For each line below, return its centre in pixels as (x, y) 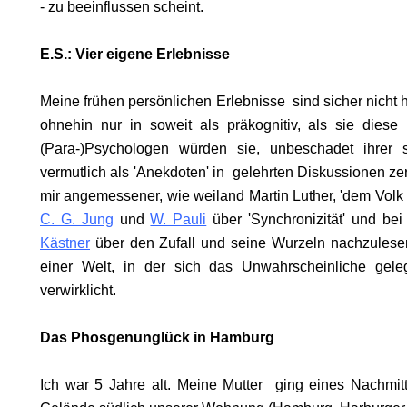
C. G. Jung (77, 219)
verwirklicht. (78, 290)
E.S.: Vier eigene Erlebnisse (135, 54)
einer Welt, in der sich (125, 267)
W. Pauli (179, 219)
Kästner (65, 243)
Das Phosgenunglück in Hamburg (157, 338)
